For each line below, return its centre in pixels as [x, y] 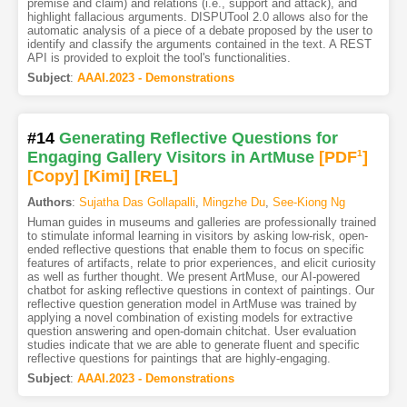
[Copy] [53, 176]
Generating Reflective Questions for [198, 138]
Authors [49, 202]
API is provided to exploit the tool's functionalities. [159, 57]
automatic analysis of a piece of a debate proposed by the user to [199, 30]
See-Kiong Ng [308, 202]
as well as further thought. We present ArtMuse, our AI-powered [193, 276]
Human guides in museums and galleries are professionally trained [201, 222]
